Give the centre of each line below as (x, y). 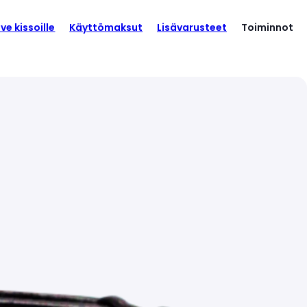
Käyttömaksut (106, 27)
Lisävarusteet (192, 27)
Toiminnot (267, 27)
